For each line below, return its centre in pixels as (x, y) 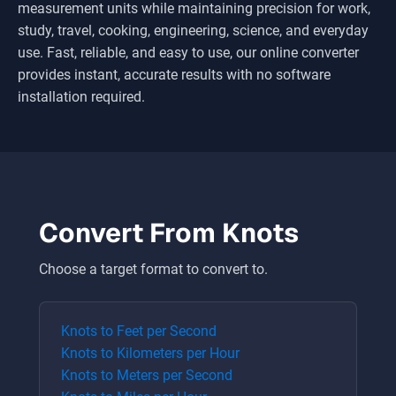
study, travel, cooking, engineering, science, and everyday (193, 30)
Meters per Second (175, 375)
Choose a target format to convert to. (153, 269)
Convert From (130, 233)
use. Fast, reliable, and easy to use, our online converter (188, 53)
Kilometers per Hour (178, 353)
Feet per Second (167, 331)
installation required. (81, 97)
